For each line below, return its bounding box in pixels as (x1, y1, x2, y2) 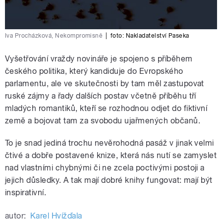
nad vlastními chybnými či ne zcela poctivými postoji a (5, 163, 205, 173)
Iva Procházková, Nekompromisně (5, 32, 103, 40)
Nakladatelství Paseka (125, 32, 189, 40)
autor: (5, 211, 26, 221)
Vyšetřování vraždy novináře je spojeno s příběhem (5, 54, 193, 64)
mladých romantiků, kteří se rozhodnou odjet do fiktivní (5, 104, 208, 113)
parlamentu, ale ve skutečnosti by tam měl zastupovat (5, 79, 204, 89)
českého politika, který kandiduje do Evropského (5, 66, 183, 76)
